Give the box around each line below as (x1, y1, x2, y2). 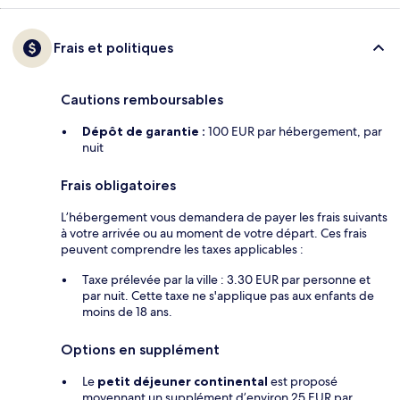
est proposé (268, 372, 337, 389)
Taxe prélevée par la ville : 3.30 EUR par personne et (82, 271, 371, 287)
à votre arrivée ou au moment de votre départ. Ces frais (61, 224, 367, 241)
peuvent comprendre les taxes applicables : (61, 240, 304, 257)
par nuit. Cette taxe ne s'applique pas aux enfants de (82, 287, 374, 304)
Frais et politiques (54, 38, 173, 56)
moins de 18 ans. (82, 303, 172, 320)
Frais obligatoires (61, 176, 176, 194)
